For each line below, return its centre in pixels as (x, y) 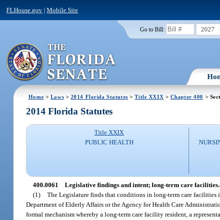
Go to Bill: (152, 29)
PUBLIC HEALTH (109, 142)
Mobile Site (63, 10)
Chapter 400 (187, 96)
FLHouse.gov (25, 10)
